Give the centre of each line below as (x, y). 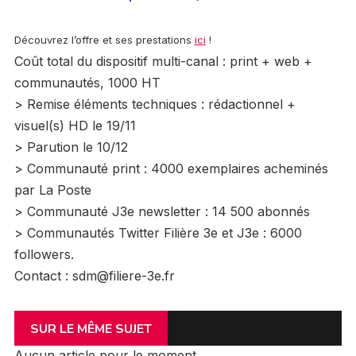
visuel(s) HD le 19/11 (75, 126)
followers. (44, 255)
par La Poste (52, 190)
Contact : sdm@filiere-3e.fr (94, 276)
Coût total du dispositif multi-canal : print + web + (163, 62)
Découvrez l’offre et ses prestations (104, 40)
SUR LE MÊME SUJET (91, 329)
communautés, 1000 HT (87, 83)
